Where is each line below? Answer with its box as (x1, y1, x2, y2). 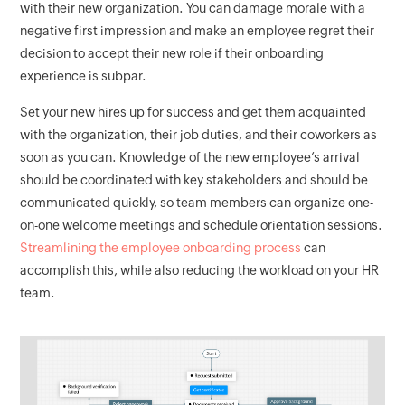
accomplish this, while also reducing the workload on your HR (20, 263, 380, 278)
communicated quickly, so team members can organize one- (20, 195, 374, 211)
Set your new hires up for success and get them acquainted (20, 105, 367, 120)
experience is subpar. (20, 69, 147, 84)
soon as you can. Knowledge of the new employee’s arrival (20, 150, 361, 165)
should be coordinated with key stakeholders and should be (20, 173, 369, 188)
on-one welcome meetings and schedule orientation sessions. (20, 218, 383, 233)
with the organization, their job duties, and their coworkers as (20, 127, 378, 143)
